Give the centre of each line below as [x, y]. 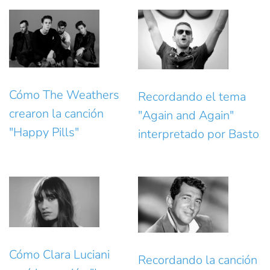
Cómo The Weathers [64, 95]
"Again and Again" [186, 116]
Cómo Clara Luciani [59, 255]
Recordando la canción [198, 260]
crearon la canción [56, 113]
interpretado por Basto [199, 134]
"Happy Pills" [44, 132]
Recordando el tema [192, 97]
